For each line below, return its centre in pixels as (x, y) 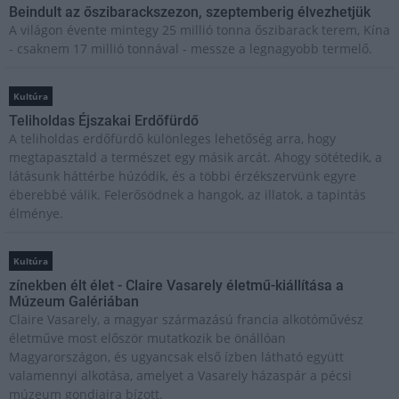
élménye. (36, 214)
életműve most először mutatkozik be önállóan (147, 338)
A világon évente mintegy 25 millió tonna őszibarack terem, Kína (199, 30)
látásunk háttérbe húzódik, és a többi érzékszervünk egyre (183, 176)
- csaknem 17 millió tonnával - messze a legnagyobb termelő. (191, 49)
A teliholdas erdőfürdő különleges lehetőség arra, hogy (172, 139)
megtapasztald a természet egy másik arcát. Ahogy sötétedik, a (195, 158)
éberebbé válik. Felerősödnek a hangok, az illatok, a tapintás (187, 195)
